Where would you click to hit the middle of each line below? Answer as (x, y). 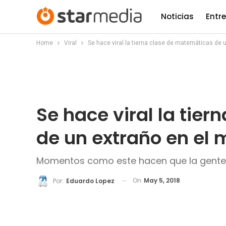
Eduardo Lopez (90, 181)
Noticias (177, 16)
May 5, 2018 (162, 180)
